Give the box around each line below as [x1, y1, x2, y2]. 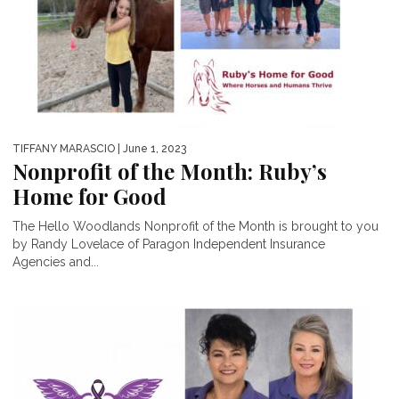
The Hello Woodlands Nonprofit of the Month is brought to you [12, 218, 379, 233]
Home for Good [12, 181, 167, 210]
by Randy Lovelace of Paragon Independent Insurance [12, 236, 325, 251]
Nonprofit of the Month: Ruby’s [12, 156, 327, 185]
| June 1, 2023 [115, 142, 186, 155]
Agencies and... [12, 254, 99, 269]
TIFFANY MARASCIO [12, 142, 115, 155]
